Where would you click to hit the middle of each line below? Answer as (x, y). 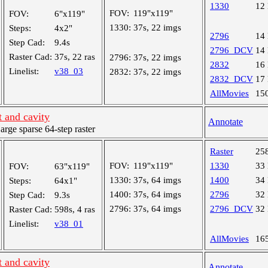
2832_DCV (232, 79)
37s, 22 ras (75, 57)
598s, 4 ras (75, 209)
